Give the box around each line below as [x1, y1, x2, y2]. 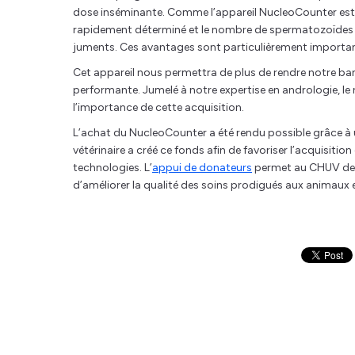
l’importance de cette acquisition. [73, 100, 244, 114]
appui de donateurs [152, 160, 252, 174]
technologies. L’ [73, 160, 152, 174]
